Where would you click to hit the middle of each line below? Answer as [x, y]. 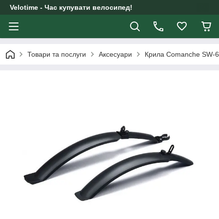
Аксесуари [115, 54]
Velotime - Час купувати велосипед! [71, 7]
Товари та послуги [57, 54]
